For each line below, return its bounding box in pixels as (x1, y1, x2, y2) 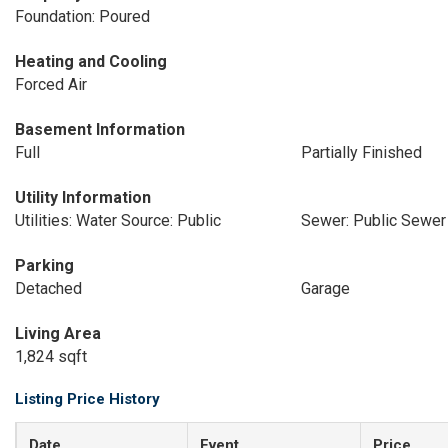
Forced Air (15, 75, 87, 94)
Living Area (15, 324, 101, 343)
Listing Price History (15, 390, 160, 408)
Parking (15, 256, 74, 275)
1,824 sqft (15, 347, 87, 366)
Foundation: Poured (15, 7, 150, 26)
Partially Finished (300, 143, 422, 162)
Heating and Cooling (15, 52, 167, 71)
